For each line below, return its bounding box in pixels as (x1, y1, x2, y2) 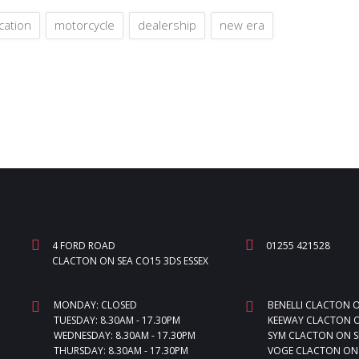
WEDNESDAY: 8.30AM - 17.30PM (53, 329, 196, 342)
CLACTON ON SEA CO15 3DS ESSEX (51, 254, 208, 268)
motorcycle (54, 16, 115, 33)
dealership (138, 16, 196, 33)
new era (220, 16, 264, 33)
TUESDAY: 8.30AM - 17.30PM (53, 313, 180, 327)
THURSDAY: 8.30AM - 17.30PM (53, 344, 188, 357)
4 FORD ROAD (51, 239, 115, 252)
